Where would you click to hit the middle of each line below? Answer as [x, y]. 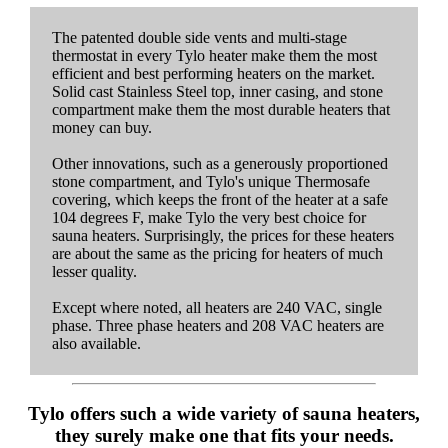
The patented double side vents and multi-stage [199, 37]
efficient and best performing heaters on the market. [213, 73]
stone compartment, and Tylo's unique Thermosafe [211, 181]
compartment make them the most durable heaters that [221, 109]
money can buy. [102, 127]
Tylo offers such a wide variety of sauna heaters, [224, 414]
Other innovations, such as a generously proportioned [220, 163]
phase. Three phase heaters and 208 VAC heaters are [218, 325]
